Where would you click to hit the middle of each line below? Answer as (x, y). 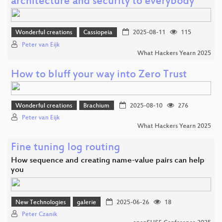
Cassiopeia (98, 33)
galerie (87, 202)
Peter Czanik (40, 215)
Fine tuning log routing (66, 148)
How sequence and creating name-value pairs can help (108, 161)
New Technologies (41, 202)
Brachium (97, 106)
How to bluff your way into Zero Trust (99, 75)
